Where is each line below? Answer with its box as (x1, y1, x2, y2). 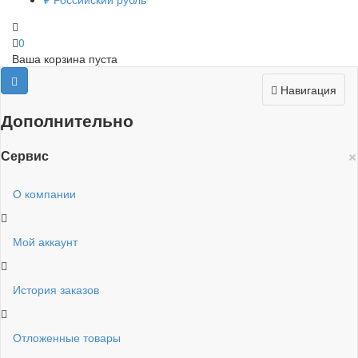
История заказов (13, 281, 99, 298)
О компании (13, 185, 76, 202)
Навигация (280, 81, 336, 97)
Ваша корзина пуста (12, 50, 117, 66)
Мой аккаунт (13, 233, 78, 250)
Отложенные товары (13, 329, 121, 346)
